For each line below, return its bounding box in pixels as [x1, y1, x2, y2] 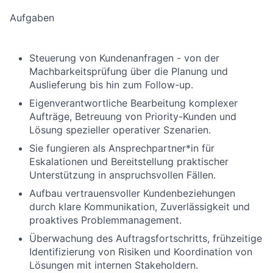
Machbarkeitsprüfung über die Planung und [29, 65, 228, 77]
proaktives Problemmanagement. [29, 214, 182, 226]
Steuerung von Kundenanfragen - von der [29, 52, 219, 64]
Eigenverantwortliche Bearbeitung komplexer [29, 97, 238, 109]
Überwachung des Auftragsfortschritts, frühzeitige [29, 232, 262, 244]
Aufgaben [10, 12, 54, 24]
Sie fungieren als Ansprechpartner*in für [29, 142, 214, 154]
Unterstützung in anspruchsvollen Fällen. [29, 169, 216, 181]
